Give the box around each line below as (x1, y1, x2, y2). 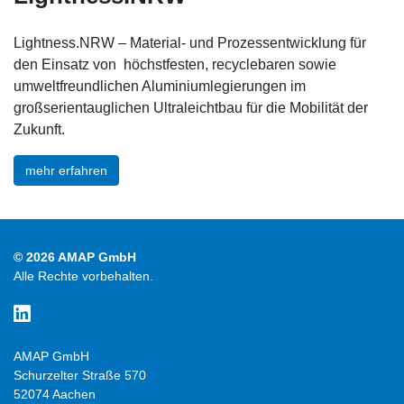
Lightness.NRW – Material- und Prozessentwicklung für (14, 34, 366, 50)
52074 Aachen (14, 386, 96, 401)
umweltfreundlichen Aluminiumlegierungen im (14, 78, 306, 94)
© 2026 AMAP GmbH (14, 249, 136, 264)
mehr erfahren (25, 162, 107, 178)
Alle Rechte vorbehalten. (14, 268, 153, 283)
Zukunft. (14, 121, 65, 137)
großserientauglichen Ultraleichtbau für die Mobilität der (14, 99, 368, 115)
